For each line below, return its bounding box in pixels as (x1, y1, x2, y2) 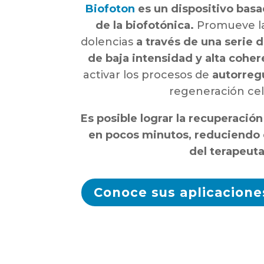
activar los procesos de (82, 68, 212, 81)
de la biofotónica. (95, 19, 197, 32)
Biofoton (85, 2, 136, 15)
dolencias (81, 35, 134, 48)
